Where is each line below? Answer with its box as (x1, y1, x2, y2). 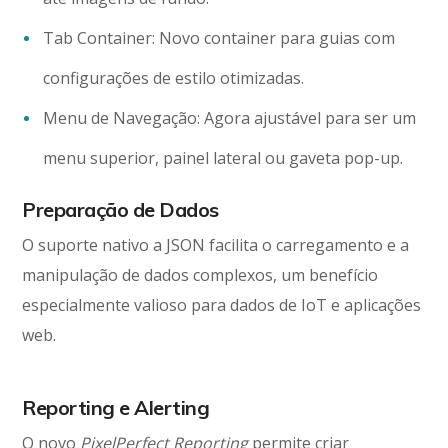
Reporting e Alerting (22, 395, 210, 421)
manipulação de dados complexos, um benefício (22, 264, 379, 287)
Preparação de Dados (22, 197, 219, 223)
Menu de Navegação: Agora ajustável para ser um (43, 107, 417, 130)
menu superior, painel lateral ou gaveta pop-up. (43, 147, 404, 170)
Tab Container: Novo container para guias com (43, 27, 396, 50)
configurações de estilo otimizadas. (43, 67, 305, 90)
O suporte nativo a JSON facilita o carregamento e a (22, 234, 410, 257)
